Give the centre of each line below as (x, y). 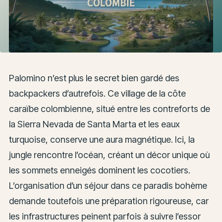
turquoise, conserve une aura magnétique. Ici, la (102, 140)
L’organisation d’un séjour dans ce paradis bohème (108, 186)
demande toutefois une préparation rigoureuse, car (109, 201)
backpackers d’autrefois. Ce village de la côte (97, 94)
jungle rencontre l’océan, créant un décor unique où (109, 155)
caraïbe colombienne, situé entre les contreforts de (109, 109)
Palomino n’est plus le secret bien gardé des (94, 78)
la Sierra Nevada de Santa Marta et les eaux (94, 124)
